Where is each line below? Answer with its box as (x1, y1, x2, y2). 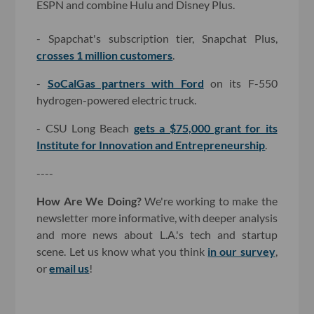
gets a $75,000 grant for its (133, 121, 278, 135)
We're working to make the (141, 194, 278, 208)
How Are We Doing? (36, 194, 142, 208)
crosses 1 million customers (36, 48, 173, 62)
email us (49, 261, 90, 275)
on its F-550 (203, 76, 278, 90)
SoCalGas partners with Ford (47, 76, 204, 90)
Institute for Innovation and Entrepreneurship (36, 138, 266, 152)
